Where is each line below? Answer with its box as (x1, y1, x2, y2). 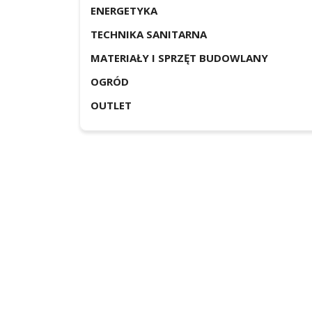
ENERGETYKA (91, 3, 157, 17)
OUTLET (91, 98, 132, 112)
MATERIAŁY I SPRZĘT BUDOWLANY (91, 51, 268, 65)
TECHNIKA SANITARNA (91, 27, 207, 41)
